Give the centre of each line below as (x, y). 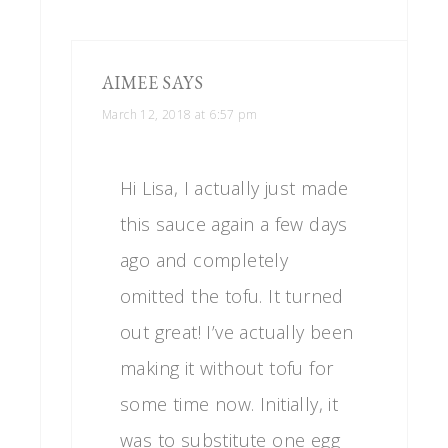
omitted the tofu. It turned (232, 295)
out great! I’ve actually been (237, 331)
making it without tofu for (227, 367)
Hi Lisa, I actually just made (234, 187)
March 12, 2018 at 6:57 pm (179, 114)
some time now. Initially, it (229, 403)
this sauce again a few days (234, 223)
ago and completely (204, 259)
